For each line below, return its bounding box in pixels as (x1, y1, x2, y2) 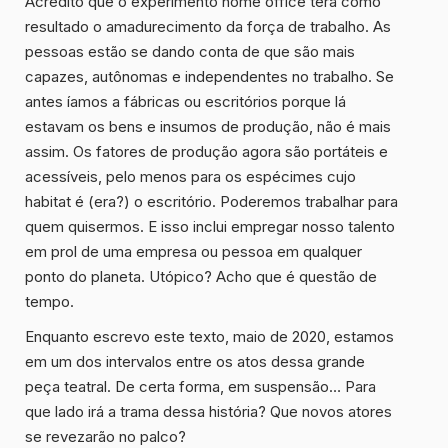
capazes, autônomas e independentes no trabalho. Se (25, 67, 394, 87)
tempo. (25, 292, 74, 312)
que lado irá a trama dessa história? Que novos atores (25, 402, 392, 422)
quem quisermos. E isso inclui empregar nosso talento (25, 217, 395, 237)
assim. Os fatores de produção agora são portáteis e (25, 142, 388, 162)
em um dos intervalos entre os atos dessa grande (25, 352, 365, 372)
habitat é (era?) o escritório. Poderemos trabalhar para (25, 192, 398, 212)
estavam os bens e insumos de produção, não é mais (25, 117, 391, 137)
